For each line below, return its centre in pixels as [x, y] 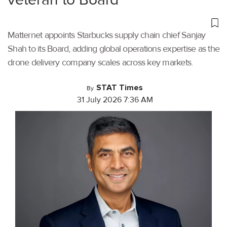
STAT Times [120, 87]
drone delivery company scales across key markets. [100, 62]
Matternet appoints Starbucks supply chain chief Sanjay [107, 35]
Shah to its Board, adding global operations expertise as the [113, 48]
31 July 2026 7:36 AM [115, 100]
